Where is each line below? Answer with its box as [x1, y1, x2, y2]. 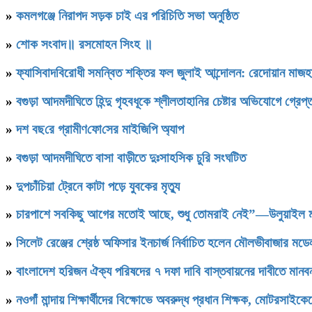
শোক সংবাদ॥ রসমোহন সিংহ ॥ [16, 37, 153, 52]
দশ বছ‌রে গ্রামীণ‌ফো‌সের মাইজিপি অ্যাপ [16, 122, 184, 137]
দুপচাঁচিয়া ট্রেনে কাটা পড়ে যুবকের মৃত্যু [16, 178, 180, 194]
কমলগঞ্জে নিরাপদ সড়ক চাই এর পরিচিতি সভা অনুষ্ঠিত [16, 8, 238, 24]
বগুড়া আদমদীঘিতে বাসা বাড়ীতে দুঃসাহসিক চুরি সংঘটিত [16, 150, 246, 165]
